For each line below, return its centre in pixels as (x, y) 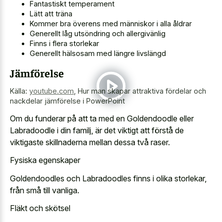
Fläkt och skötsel (40, 208)
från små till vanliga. (45, 190)
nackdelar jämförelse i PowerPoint (67, 101)
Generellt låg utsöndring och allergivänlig (98, 33)
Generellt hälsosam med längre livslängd (98, 53)
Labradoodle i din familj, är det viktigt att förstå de (97, 130)
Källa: (20, 91)
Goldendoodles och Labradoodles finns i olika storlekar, (108, 178)
